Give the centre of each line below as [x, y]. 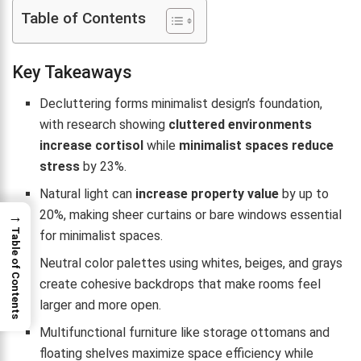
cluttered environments [241, 125]
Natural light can [88, 194]
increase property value [207, 194]
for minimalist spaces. [102, 236]
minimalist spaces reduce [257, 146]
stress [60, 167]
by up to [304, 194]
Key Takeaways [72, 73]
